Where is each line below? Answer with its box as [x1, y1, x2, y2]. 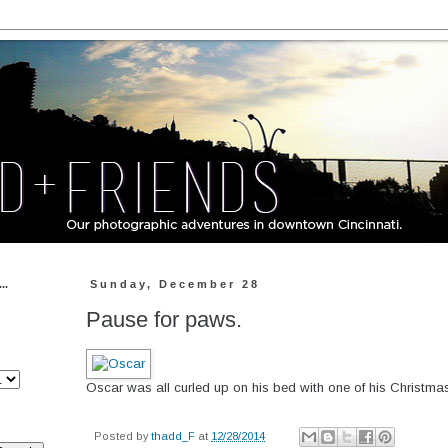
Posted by [94, 429, 151, 442]
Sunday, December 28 [90, 278, 261, 290]
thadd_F [151, 429, 195, 442]
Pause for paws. [86, 306, 242, 332]
